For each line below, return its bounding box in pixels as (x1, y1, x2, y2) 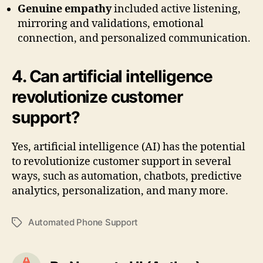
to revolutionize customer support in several (12, 155, 231, 169)
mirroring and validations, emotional (18, 17, 204, 31)
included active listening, (114, 2, 241, 16)
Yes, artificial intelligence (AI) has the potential (12, 140, 245, 154)
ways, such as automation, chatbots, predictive (12, 170, 242, 184)
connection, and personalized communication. (18, 32, 251, 46)
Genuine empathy (18, 2, 114, 16)
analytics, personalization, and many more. (12, 184, 228, 198)
